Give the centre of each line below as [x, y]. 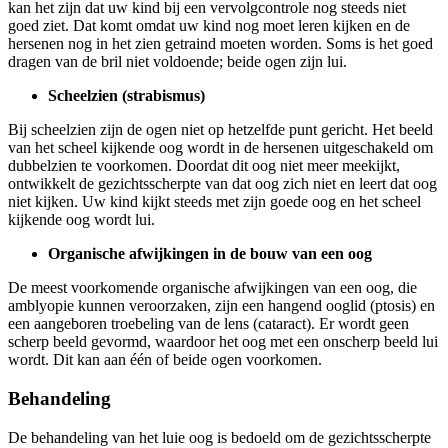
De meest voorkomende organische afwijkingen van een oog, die [212, 288]
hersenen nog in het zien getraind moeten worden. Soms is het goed [220, 44]
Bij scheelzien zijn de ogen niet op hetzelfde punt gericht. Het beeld [220, 130]
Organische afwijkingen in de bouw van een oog [210, 254]
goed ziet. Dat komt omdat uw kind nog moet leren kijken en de [209, 26]
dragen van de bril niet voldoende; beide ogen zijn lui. [177, 62]
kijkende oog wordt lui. [81, 220]
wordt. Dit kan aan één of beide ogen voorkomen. [165, 360]
